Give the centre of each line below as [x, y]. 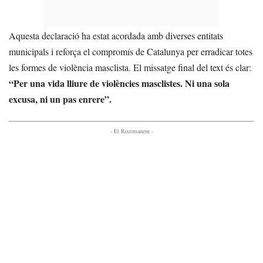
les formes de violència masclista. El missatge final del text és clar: [130, 67]
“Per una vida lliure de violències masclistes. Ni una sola [119, 83]
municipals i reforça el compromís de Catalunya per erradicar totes [131, 51]
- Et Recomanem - [131, 131]
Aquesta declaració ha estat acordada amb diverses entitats [116, 36]
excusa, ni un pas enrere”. [60, 99]
